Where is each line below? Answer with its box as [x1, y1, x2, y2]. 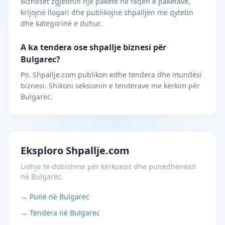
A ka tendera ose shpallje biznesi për [21, 42, 166, 53]
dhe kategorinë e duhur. [21, 19, 102, 28]
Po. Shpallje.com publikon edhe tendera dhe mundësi [21, 70, 202, 79]
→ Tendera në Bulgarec [21, 208, 100, 217]
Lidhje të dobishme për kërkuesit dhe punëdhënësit [21, 162, 196, 171]
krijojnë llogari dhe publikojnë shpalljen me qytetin [21, 8, 193, 17]
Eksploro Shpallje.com [21, 144, 130, 157]
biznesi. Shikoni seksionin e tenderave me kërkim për [21, 81, 200, 90]
